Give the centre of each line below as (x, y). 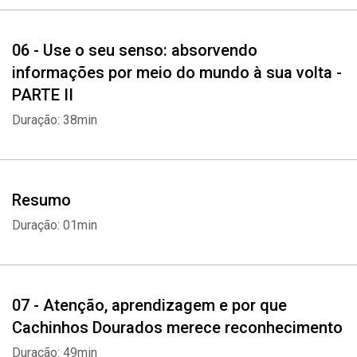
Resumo (41, 200)
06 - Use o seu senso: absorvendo (135, 50)
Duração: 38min (55, 120)
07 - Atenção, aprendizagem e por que (149, 305)
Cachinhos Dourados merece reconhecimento (177, 328)
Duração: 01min (55, 225)
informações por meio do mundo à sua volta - (177, 73)
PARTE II (43, 95)
